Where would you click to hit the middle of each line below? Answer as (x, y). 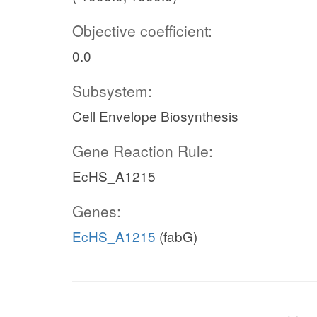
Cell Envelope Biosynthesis (155, 116)
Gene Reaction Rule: (143, 151)
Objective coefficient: (142, 30)
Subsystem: (112, 91)
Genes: (97, 211)
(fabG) (177, 236)
